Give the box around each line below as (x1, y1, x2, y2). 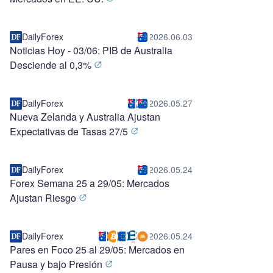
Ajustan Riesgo (10, 191, 79, 205)
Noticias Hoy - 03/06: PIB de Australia (10, 43, 172, 57)
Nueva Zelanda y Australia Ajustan (10, 110, 160, 124)
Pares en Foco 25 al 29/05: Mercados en (10, 243, 185, 257)
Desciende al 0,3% (10, 58, 94, 72)
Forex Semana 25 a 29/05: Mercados (10, 176, 169, 190)
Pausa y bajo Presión (10, 257, 105, 271)
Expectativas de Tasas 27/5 (10, 124, 130, 138)
